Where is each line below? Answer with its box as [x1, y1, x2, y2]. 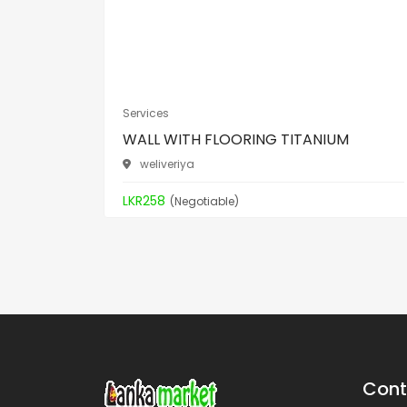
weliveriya [140, 156, 194, 173]
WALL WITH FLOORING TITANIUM [123, 129, 349, 151]
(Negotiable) [170, 193, 239, 209]
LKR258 [123, 192, 165, 211]
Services [123, 105, 169, 122]
